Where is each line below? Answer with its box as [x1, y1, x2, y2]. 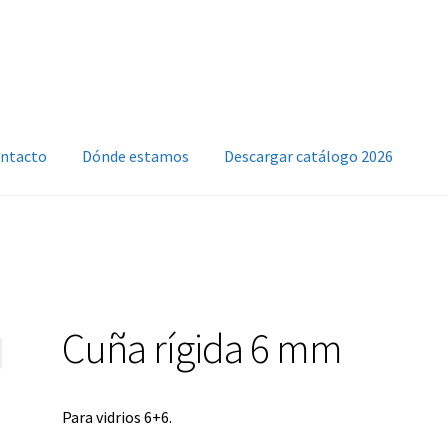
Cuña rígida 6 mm [62, 321, 343, 374]
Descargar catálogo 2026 [224, 146, 394, 167]
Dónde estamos [82, 146, 190, 167]
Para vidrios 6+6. [62, 406, 173, 427]
